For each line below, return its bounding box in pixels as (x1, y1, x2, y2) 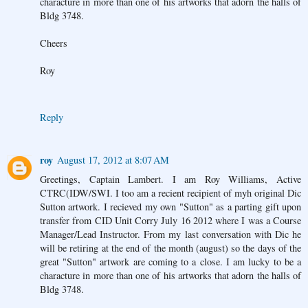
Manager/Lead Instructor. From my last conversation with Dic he (40, 228, 301, 241)
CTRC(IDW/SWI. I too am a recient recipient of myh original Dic (40, 186, 301, 200)
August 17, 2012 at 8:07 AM (57, 153, 169, 167)
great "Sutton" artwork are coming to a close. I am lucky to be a (40, 255, 301, 269)
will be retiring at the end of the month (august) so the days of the (40, 241, 301, 255)
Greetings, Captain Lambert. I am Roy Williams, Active (40, 173, 301, 186)
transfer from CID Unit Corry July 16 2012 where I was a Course (40, 214, 301, 228)
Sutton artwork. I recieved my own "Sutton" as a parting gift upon (40, 200, 301, 214)
